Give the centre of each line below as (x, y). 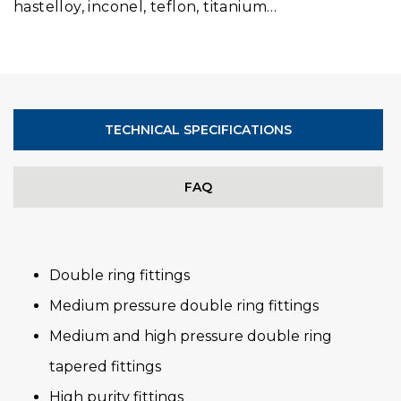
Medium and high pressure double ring (191, 336)
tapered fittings (107, 366)
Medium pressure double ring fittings (184, 305)
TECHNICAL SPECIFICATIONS (198, 129)
